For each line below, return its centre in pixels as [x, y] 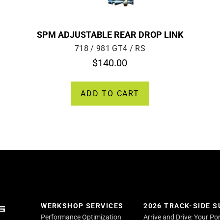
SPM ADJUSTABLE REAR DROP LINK [110, 34]
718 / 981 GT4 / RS [110, 48]
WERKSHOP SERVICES [82, 206]
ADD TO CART [110, 93]
